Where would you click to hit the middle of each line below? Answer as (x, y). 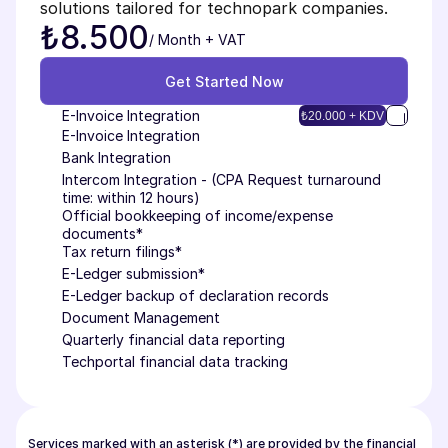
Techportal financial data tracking (175, 361)
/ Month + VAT (198, 39)
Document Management (141, 317)
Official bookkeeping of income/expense (197, 215)
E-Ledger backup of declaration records (195, 295)
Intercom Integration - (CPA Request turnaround (221, 179)
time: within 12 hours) (131, 197)
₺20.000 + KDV (342, 116)
